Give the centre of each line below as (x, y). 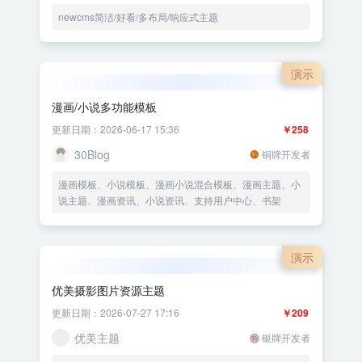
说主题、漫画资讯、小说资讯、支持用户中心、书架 (170, 200)
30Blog (92, 155)
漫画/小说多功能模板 (104, 107)
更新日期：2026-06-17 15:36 (116, 129)
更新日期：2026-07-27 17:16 (116, 313)
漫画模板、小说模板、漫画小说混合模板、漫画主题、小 (179, 184)
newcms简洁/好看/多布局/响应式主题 (138, 17)
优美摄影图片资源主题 (108, 290)
